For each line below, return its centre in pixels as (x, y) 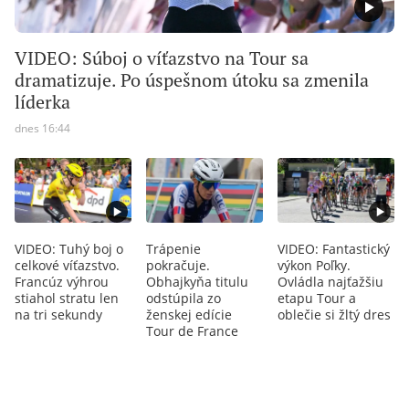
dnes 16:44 (42, 128)
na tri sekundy (58, 314)
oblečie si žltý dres (334, 314)
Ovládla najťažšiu (330, 281)
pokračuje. (178, 265)
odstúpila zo (184, 298)
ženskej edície (189, 314)
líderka (42, 102)
